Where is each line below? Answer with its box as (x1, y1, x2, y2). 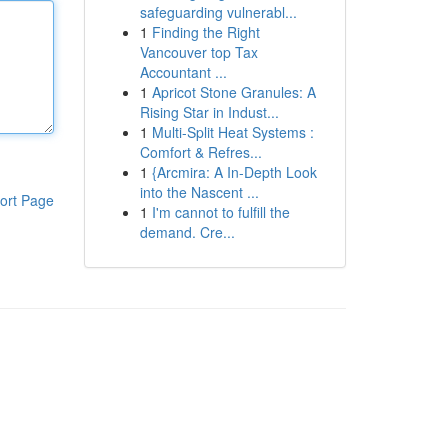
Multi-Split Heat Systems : (151, 122, 314, 142)
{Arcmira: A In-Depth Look (151, 162, 317, 182)
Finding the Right (151, 22, 260, 42)
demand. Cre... (139, 222, 235, 242)
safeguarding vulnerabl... (139, 2, 297, 22)
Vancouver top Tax (139, 42, 258, 62)
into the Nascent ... (139, 182, 259, 202)
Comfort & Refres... (139, 142, 262, 162)
